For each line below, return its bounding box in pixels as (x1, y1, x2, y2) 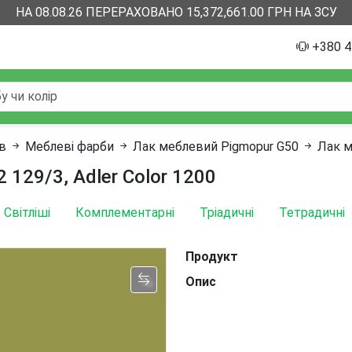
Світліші (4, 205, 50, 220)
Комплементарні (75, 205, 174, 220)
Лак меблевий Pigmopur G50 (133, 139, 299, 154)
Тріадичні (200, 205, 254, 220)
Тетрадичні (279, 205, 345, 220)
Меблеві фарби (25, 139, 114, 154)
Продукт (185, 249, 238, 264)
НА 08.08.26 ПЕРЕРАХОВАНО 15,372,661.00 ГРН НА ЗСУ (15, 5, 337, 20)
